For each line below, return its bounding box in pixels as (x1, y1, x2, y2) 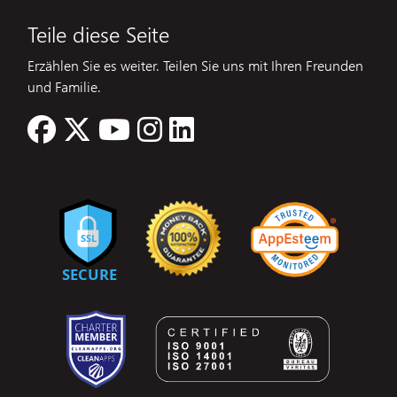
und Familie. (27, 76, 101, 96)
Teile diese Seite (27, 19, 169, 48)
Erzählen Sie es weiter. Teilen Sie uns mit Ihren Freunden (27, 55, 363, 74)
